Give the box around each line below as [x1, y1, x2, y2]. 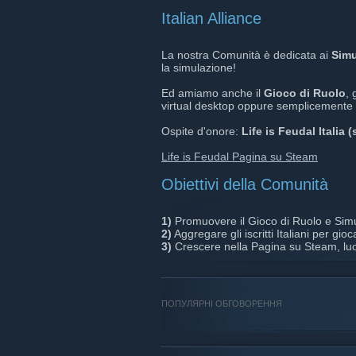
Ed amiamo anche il [161, 87, 264, 99]
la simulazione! [161, 61, 236, 74]
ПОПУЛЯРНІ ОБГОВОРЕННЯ [161, 299, 282, 308]
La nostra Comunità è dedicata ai [161, 48, 331, 61]
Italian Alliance [161, 10, 261, 27]
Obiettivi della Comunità [161, 176, 328, 193]
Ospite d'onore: [161, 125, 242, 137]
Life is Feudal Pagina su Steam [161, 150, 318, 163]
